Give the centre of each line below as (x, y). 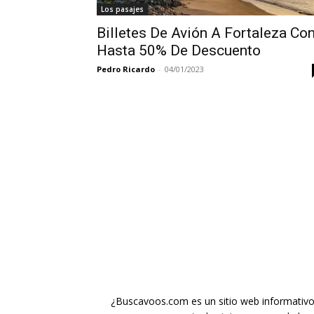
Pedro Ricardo (126, 69)
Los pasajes (122, 9)
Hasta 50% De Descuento (179, 50)
